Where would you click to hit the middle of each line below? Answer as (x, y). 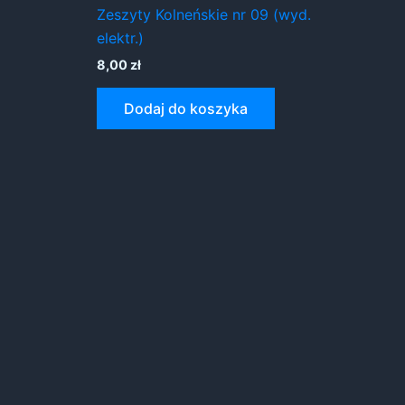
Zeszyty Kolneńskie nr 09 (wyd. (203, 15)
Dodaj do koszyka (185, 108)
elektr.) (120, 38)
